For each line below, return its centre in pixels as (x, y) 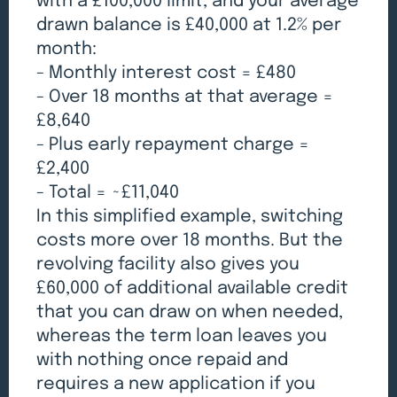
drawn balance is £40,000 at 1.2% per (189, 26)
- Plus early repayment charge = (173, 145)
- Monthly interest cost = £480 (167, 74)
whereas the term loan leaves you (182, 337)
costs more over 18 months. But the (190, 241)
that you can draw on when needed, (190, 313)
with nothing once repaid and (163, 361)
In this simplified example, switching (190, 217)
